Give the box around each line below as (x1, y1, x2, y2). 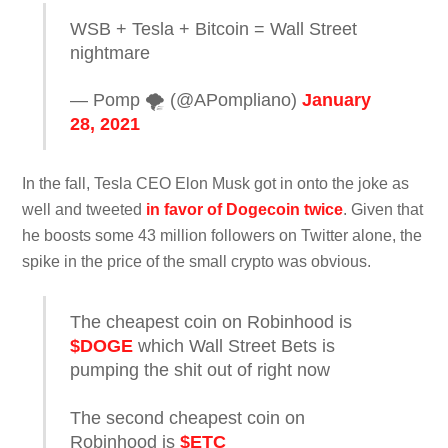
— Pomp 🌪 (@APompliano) (70, 90, 303, 111)
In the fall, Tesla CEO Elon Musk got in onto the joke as (22, 175, 410, 193)
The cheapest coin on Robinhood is (70, 312, 353, 333)
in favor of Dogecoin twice (146, 201, 344, 219)
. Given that (343, 201, 424, 219)
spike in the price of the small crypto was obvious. (22, 253, 372, 271)
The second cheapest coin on (70, 408, 306, 429)
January (302, 90, 372, 111)
